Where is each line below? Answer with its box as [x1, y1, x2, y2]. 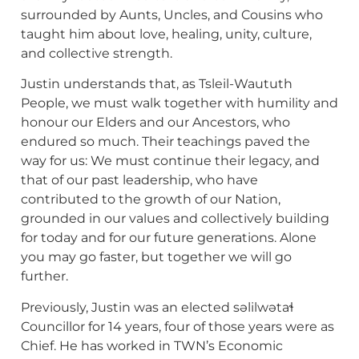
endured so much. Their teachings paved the [21, 134, 310, 150]
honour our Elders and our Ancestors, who [21, 115, 290, 131]
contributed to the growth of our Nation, [21, 192, 280, 208]
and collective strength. [21, 45, 172, 61]
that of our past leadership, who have [21, 172, 258, 188]
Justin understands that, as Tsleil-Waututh [21, 76, 292, 92]
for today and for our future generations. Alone [21, 230, 317, 246]
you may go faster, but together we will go [21, 249, 292, 265]
